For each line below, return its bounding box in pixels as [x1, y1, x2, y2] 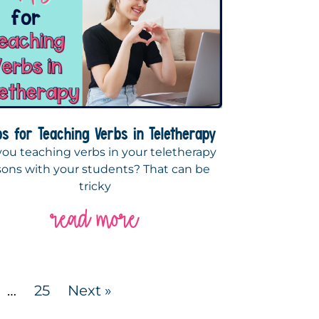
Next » [68, 282, 113, 300]
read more [52, 204, 139, 234]
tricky [79, 179, 112, 194]
